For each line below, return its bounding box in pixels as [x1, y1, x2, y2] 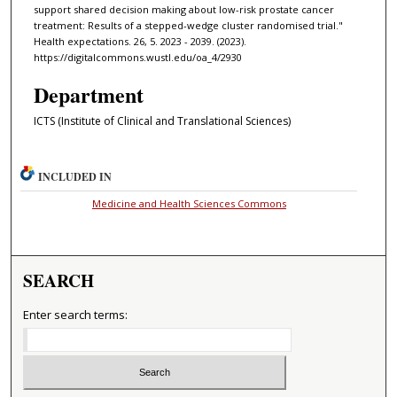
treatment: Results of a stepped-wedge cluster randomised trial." [33, 18, 343, 32]
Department [33, 78, 144, 110]
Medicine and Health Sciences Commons [91, 197, 286, 211]
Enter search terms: [23, 307, 128, 323]
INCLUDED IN [38, 169, 113, 185]
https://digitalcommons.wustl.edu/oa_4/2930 [33, 50, 242, 64]
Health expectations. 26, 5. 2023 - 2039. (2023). [33, 34, 246, 48]
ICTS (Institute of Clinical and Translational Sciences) [33, 113, 291, 128]
